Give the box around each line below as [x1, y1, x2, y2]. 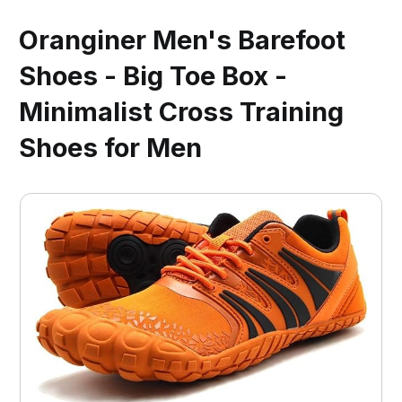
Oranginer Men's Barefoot [19, 23, 346, 56]
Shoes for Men [19, 131, 203, 163]
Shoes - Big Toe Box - [19, 59, 288, 92]
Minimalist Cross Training [19, 95, 345, 127]
